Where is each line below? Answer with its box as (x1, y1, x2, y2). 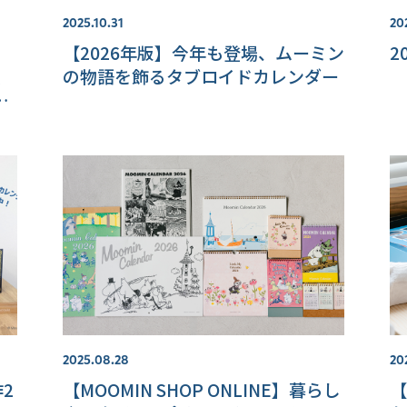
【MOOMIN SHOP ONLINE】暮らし (62, 377, 341, 402)
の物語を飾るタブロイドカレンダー (62, 64, 339, 89)
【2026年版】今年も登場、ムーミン (62, 40, 344, 65)
